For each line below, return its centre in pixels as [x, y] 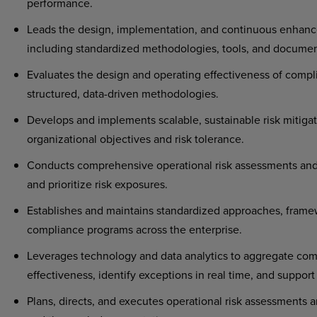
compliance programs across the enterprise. [136, 229]
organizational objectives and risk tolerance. [135, 139]
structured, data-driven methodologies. [122, 93]
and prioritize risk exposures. [97, 184]
